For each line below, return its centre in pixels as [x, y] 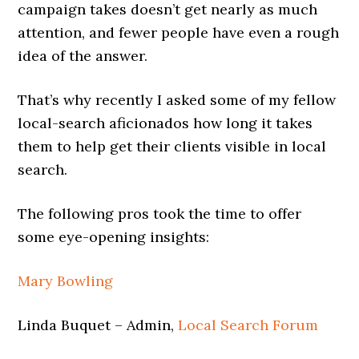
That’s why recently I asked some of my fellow [177, 100]
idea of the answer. [83, 56]
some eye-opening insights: [114, 237]
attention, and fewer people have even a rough [179, 32]
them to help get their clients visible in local [172, 146]
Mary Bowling [66, 281]
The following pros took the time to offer [160, 214]
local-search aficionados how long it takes [165, 123]
